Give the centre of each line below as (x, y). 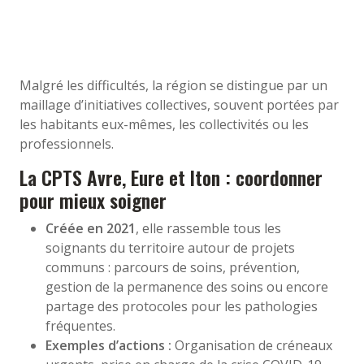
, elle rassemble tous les (208, 228)
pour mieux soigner (93, 200)
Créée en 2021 (91, 228)
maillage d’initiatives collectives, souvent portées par (179, 104)
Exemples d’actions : (108, 345)
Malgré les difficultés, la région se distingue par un (173, 85)
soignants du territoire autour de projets (170, 247)
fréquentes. (80, 325)
